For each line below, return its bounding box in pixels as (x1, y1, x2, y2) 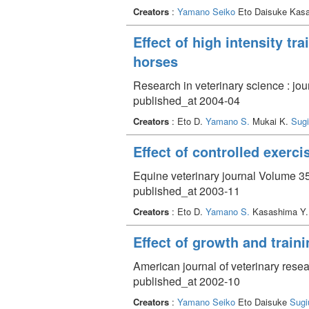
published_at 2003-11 (133, 182, 240, 199)
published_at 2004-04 (133, 92, 240, 108)
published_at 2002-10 (133, 272, 240, 289)
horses (133, 50, 178, 71)
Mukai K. (250, 114, 291, 128)
